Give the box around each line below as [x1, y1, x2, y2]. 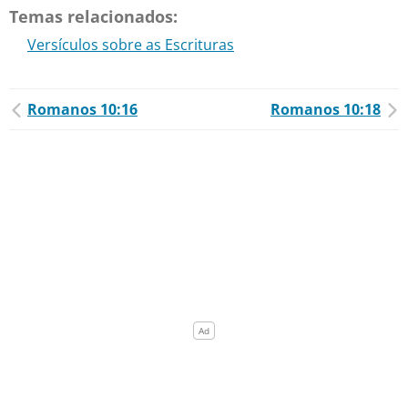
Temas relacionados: [9, 5, 178, 27]
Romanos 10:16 [27, 99, 138, 119]
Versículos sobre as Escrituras [27, 35, 234, 55]
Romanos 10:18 [270, 99, 381, 119]
